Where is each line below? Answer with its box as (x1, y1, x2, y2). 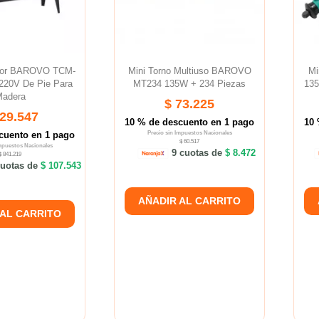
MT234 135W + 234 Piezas (133, 78, 246, 89)
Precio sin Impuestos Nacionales (147, 130, 232, 137)
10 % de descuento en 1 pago (125, 117, 254, 128)
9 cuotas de (169, 147, 226, 159)
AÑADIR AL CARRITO (138, 195, 241, 207)
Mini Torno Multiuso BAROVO (127, 65, 251, 76)
